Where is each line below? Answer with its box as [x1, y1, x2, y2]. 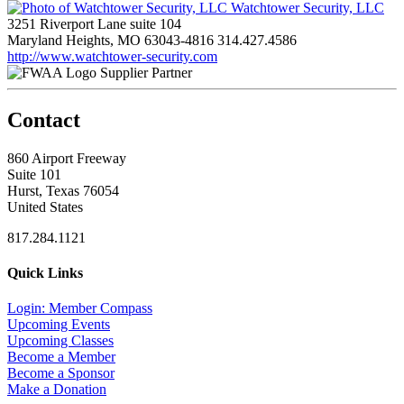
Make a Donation [7, 381, 106, 398]
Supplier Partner [100, 64, 192, 80]
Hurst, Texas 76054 [7, 182, 119, 198]
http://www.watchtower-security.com [7, 48, 217, 64]
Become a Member [7, 349, 115, 365]
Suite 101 [7, 166, 61, 182]
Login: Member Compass [7, 300, 152, 317]
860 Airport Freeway [7, 150, 126, 166]
